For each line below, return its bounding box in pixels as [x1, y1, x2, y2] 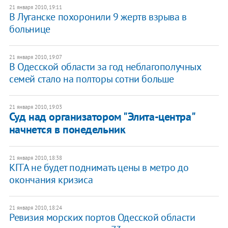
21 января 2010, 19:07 [9, 53, 62, 61]
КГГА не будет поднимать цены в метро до [9, 160, 189, 174]
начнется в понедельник [9, 122, 126, 136]
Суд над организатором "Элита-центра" [9, 109, 195, 124]
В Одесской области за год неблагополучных [9, 60, 201, 73]
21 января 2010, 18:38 [9, 154, 62, 161]
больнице [9, 22, 50, 36]
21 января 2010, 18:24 [9, 204, 62, 211]
